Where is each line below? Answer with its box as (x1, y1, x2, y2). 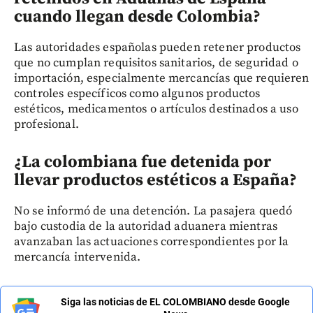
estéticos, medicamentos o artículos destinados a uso (14, 101, 298, 117)
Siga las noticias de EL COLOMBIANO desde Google (61, 296, 290, 307)
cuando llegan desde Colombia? (14, 6, 261, 27)
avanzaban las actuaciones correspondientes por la (14, 233, 289, 249)
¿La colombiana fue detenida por (14, 151, 271, 173)
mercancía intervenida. (14, 249, 141, 265)
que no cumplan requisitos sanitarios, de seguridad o (14, 54, 298, 71)
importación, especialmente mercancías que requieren (14, 70, 310, 86)
